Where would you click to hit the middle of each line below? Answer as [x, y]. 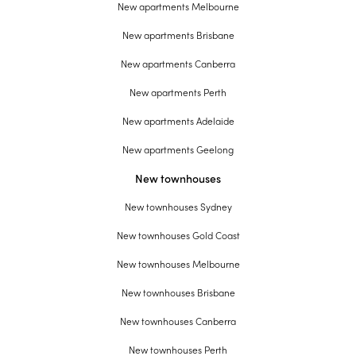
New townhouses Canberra [178, 321]
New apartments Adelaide [178, 121]
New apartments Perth [178, 93]
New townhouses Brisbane [178, 293]
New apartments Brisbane [178, 35]
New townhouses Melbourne [178, 264]
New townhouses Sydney [178, 207]
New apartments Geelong [178, 150]
